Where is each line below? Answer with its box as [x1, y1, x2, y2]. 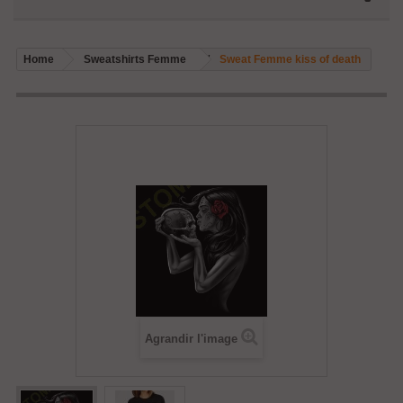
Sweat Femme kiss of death [219, 53, 361, 66]
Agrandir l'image [145, 332, 237, 345]
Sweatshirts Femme [84, 53, 186, 66]
